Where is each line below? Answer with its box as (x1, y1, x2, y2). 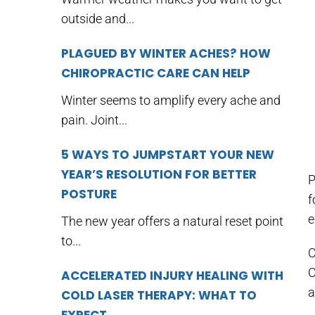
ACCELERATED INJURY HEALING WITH (61, 267, 283, 284)
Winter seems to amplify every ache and (61, 93, 281, 108)
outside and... (61, 11, 134, 26)
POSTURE (61, 186, 117, 202)
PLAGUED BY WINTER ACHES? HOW (61, 45, 271, 62)
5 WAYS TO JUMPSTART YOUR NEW (61, 146, 274, 163)
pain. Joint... (61, 112, 127, 127)
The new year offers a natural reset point (61, 214, 283, 229)
